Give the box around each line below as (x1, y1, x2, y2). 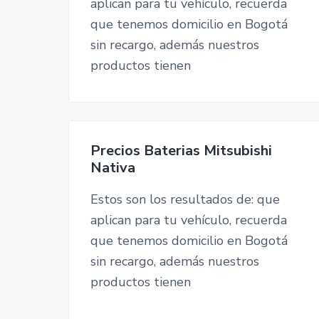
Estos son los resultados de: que (90, 191, 280, 209)
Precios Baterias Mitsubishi (90, 141, 272, 161)
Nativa (90, 158, 135, 178)
